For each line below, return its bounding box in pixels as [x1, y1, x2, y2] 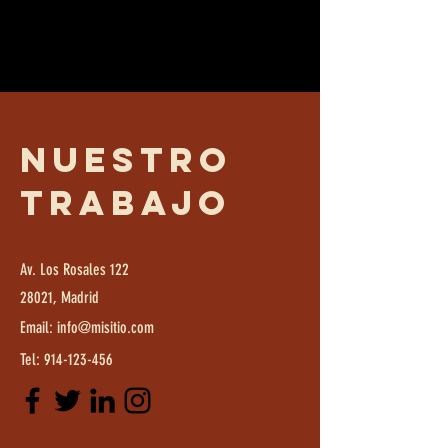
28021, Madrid [20, 288, 99, 307]
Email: [20, 318, 57, 337]
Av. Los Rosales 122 [20, 260, 133, 279]
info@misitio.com [57, 318, 154, 337]
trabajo [20, 181, 232, 224]
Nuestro [20, 138, 233, 181]
